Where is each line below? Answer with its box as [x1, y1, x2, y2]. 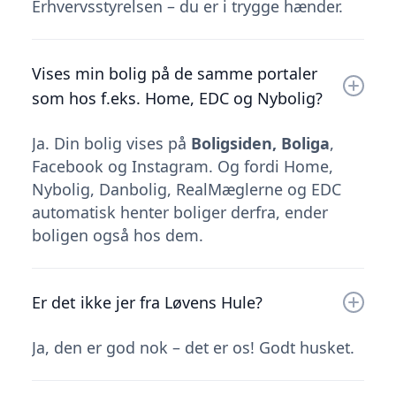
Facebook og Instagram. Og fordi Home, [32, 155, 333, 177]
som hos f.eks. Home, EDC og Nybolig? [32, 87, 323, 109]
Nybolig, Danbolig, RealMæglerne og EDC [32, 178, 341, 200]
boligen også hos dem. [32, 224, 203, 246]
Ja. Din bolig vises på [32, 132, 191, 154]
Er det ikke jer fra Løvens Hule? [32, 291, 263, 313]
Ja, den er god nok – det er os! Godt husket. [32, 336, 354, 358]
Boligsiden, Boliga [191, 132, 330, 154]
